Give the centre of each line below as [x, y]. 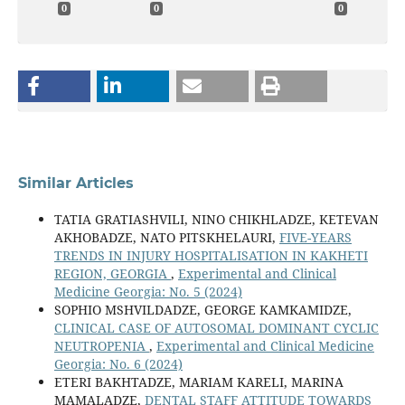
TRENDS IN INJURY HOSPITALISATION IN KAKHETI [211, 256]
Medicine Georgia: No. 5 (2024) [148, 292]
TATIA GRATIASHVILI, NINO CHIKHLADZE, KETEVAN [216, 220]
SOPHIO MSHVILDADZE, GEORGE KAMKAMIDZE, [202, 310]
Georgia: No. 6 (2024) [118, 364]
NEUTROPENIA [101, 346]
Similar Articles [75, 184]
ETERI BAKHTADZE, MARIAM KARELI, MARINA [198, 382]
